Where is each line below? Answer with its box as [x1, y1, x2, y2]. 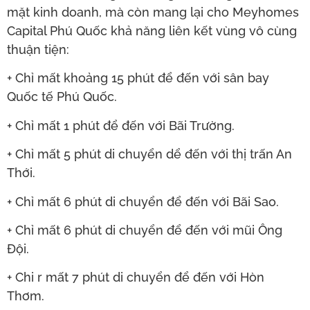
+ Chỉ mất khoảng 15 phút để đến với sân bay [7, 71, 269, 86]
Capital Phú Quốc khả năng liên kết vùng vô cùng [7, 24, 297, 39]
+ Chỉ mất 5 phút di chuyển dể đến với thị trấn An [7, 147, 292, 162]
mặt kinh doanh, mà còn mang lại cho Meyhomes [7, 5, 299, 20]
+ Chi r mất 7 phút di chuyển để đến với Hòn [7, 270, 264, 285]
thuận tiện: [7, 42, 69, 57]
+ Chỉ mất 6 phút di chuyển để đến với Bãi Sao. [7, 194, 279, 209]
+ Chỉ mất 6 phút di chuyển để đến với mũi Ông [7, 223, 282, 238]
